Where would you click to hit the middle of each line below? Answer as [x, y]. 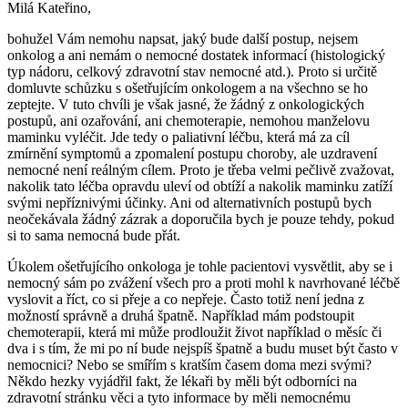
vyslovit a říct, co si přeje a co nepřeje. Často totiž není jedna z [186, 300]
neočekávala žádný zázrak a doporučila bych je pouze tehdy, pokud [201, 219]
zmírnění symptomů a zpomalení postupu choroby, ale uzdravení [192, 154]
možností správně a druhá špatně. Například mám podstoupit [181, 316]
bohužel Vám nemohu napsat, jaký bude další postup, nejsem [183, 39]
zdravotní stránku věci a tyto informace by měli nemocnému [179, 398]
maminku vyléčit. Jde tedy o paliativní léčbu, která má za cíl [178, 138]
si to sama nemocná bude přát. [94, 236]
